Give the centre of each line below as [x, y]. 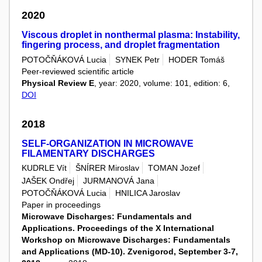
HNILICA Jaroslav [148, 193]
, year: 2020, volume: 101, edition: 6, [162, 83]
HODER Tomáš [196, 59]
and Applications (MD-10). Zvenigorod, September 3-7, [130, 252]
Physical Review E [58, 83]
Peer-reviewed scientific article [78, 71]
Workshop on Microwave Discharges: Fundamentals [126, 240]
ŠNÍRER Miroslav [107, 168]
